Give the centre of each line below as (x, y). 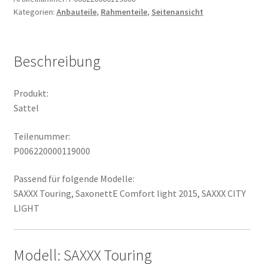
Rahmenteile (124, 12)
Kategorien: (35, 12)
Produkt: (31, 93)
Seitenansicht (177, 12)
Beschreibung (57, 62)
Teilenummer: (42, 136)
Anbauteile (76, 12)
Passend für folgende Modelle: (74, 179)
